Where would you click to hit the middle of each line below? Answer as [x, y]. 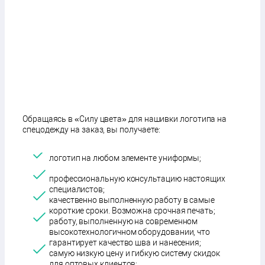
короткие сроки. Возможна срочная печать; [132, 210]
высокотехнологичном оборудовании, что [130, 232]
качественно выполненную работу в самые [132, 200]
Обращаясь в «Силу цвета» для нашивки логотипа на [125, 119]
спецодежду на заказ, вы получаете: [92, 129]
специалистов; [77, 189]
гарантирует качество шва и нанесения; [125, 242]
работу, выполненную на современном [124, 221]
